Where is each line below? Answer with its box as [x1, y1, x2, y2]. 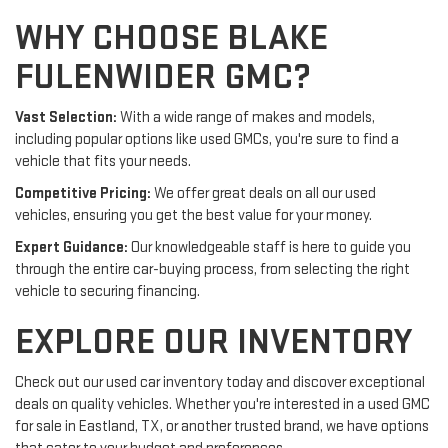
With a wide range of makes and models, [117, 107, 375, 127]
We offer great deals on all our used [151, 183, 376, 203]
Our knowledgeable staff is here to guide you [128, 237, 411, 257]
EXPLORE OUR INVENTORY [15, 320, 412, 364]
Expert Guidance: [15, 237, 128, 257]
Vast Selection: [15, 107, 117, 127]
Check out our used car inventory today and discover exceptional [15, 372, 425, 392]
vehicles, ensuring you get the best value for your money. [15, 205, 372, 225]
